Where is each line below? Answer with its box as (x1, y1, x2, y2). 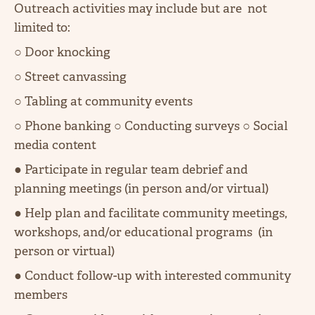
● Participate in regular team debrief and (14, 161, 247, 177)
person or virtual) (14, 243, 115, 259)
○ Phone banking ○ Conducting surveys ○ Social (14, 117, 288, 134)
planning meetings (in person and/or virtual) (14, 180, 269, 196)
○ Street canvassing (14, 68, 129, 84)
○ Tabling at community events (14, 93, 195, 109)
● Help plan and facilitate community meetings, (14, 205, 287, 221)
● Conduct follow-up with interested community (14, 267, 291, 283)
